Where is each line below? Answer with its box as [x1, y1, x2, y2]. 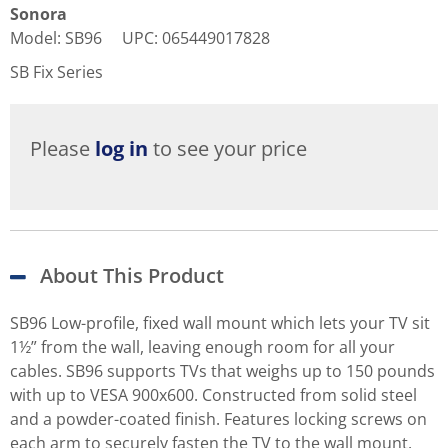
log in [95, 135, 148, 163]
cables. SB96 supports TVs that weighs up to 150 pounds [10, 360, 435, 383]
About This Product [40, 262, 224, 290]
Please [30, 135, 95, 163]
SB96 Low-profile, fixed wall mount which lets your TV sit [10, 312, 430, 335]
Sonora [10, 3, 67, 26]
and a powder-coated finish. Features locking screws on [10, 408, 427, 431]
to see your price [148, 135, 307, 163]
